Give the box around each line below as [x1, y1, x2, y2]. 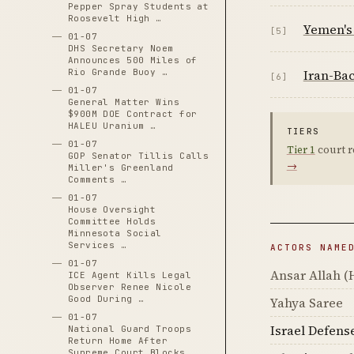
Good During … [67, 293, 145, 304]
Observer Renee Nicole [67, 281, 191, 292]
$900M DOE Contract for [67, 108, 198, 119]
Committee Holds [67, 216, 156, 227]
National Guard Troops [67, 323, 191, 334]
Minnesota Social [67, 228, 162, 239]
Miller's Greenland [67, 162, 174, 173]
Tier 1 [286, 142, 315, 156]
